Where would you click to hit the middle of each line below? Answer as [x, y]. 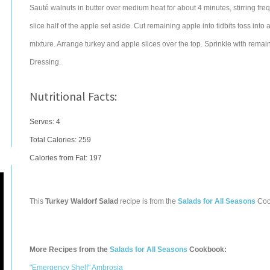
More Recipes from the [70, 250]
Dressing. [45, 62]
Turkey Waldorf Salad [82, 201]
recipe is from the [148, 201]
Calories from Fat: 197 [66, 158]
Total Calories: [54, 140]
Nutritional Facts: [73, 96]
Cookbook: [207, 250]
